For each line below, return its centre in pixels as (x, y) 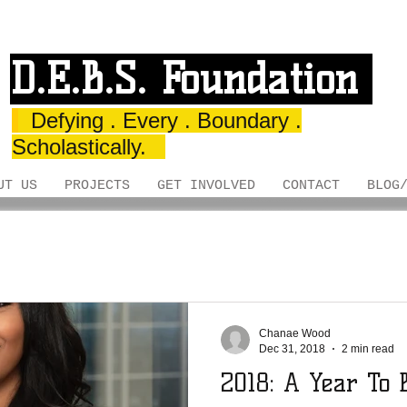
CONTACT (311, 186)
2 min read (368, 348)
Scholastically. (89, 147)
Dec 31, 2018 (292, 348)
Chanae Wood (295, 333)
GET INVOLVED (206, 186)
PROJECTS (97, 186)
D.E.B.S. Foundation (191, 79)
